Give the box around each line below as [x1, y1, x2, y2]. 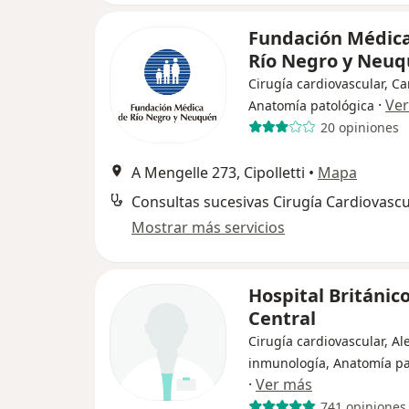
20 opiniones [320, 118, 399, 136]
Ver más [256, 374, 312, 394]
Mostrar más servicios [131, 217, 285, 237]
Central [248, 306, 316, 330]
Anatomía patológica [248, 97, 374, 114]
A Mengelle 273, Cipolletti [131, 163, 305, 183]
